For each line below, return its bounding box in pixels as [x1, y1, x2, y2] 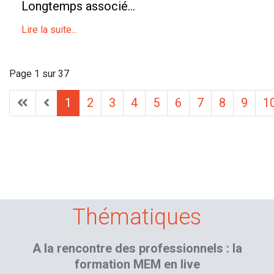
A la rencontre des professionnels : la [32, 241, 242, 256]
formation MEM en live [74, 257, 200, 272]
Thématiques [73, 204, 201, 231]
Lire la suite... [21, 24, 77, 36]
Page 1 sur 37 [9, 68, 69, 80]
